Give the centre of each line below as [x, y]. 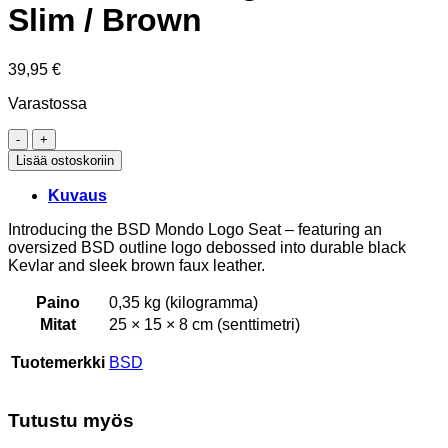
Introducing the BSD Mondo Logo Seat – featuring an [195, 229]
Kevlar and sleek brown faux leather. [136, 265]
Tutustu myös [71, 420]
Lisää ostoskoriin [65, 160]
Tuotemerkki [58, 362]
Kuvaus [77, 195]
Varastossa [47, 103]
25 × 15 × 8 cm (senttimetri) [204, 324]
